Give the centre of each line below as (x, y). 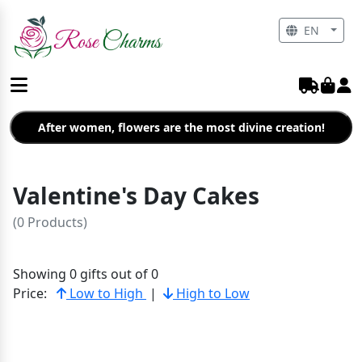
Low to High (106, 293)
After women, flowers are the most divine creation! (181, 127)
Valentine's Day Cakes (136, 196)
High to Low (211, 293)
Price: (30, 293)
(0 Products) (50, 222)
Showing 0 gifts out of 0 (86, 274)
